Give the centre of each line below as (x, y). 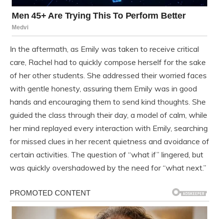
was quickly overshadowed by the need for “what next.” (108, 167)
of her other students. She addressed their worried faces (108, 75)
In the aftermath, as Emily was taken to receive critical (104, 49)
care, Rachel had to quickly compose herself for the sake (108, 62)
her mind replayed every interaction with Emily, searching (109, 128)
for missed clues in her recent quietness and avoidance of (109, 141)
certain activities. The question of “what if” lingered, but (107, 154)
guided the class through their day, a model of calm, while (109, 115)
